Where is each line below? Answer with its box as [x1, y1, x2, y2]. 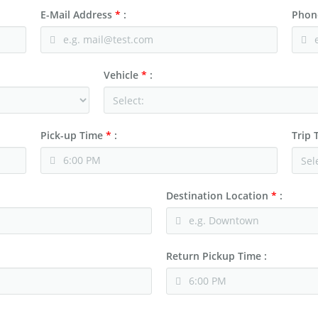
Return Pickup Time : [166, 249, 267, 263]
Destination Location [166, 189, 271, 202]
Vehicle [103, 68, 141, 82]
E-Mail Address [40, 8, 116, 21]
